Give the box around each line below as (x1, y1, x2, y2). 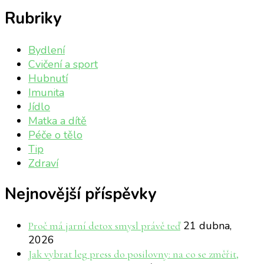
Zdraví (28, 156, 58, 170)
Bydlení (28, 42, 65, 57)
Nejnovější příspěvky (5, 183, 156, 206)
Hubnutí (28, 71, 68, 85)
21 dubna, (183, 218, 232, 233)
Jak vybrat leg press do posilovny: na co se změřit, (28, 247, 239, 260)
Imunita (28, 85, 64, 100)
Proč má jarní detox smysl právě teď (28, 219, 180, 232)
